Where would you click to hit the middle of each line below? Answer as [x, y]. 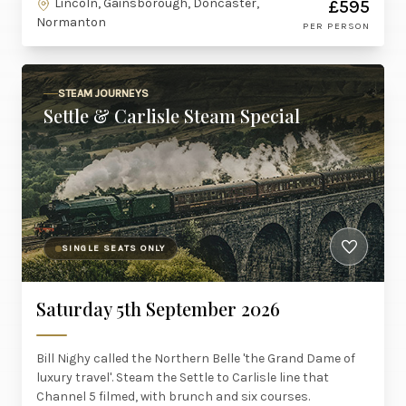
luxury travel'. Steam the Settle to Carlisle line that [183, 377]
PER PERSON [336, 26]
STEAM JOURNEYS [103, 93]
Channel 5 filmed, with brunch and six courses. [173, 396]
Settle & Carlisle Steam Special [172, 116]
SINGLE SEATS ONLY [114, 248]
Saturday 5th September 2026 [158, 309]
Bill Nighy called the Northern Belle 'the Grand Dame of [196, 358]
